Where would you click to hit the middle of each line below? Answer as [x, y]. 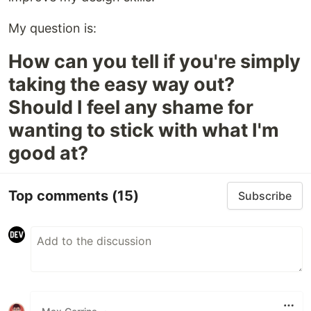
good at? [48, 153]
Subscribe [265, 196]
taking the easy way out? [121, 85]
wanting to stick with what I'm [144, 131]
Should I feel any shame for [131, 108]
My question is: [52, 28]
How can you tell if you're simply [154, 62]
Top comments [60, 195]
